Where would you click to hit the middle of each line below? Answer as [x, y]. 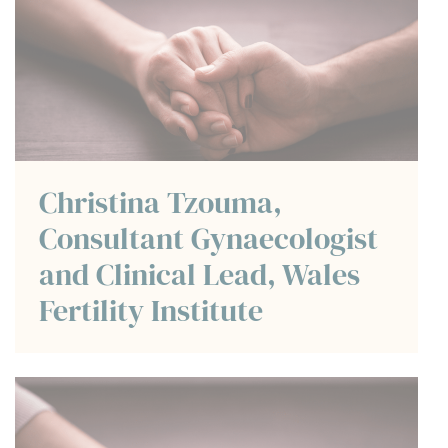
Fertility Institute [151, 311]
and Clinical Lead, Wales [199, 275]
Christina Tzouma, [160, 203]
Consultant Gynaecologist [208, 239]
